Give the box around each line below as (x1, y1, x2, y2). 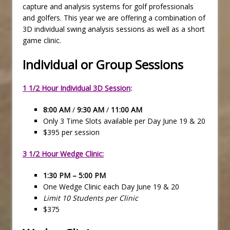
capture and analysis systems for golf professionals (23, 2, 194, 12)
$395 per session (43, 127, 100, 138)
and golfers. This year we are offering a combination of (23, 13, 205, 23)
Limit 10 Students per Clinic (43, 193, 138, 203)
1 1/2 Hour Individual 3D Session (23, 83, 130, 93)
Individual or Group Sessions (23, 56, 183, 73)
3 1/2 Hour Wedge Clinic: (23, 149, 104, 159)
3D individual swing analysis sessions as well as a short (23, 24, 205, 34)
